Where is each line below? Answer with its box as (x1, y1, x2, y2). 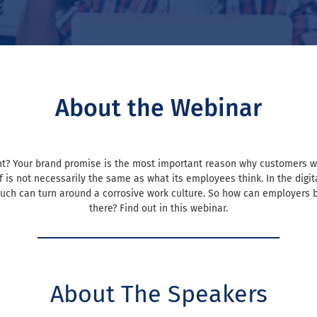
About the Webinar (55, 93, 262, 122)
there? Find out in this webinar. (89, 202, 228, 214)
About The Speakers (50, 279, 267, 309)
